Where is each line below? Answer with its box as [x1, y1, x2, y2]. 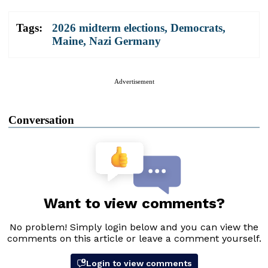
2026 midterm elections [52, 22, 165, 35]
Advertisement [114, 78, 154, 86]
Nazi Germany [89, 35, 161, 48]
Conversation [8, 114, 74, 127]
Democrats [170, 22, 223, 35]
